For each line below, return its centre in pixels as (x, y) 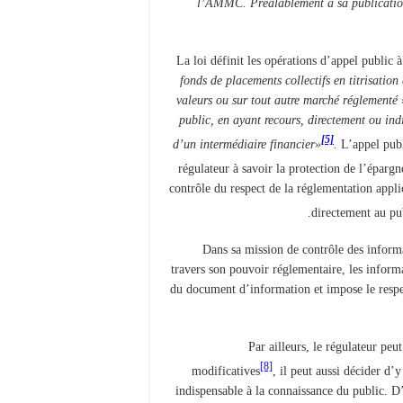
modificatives (226, 371)
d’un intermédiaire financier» (247, 145)
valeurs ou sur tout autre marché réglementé (287, 101)
